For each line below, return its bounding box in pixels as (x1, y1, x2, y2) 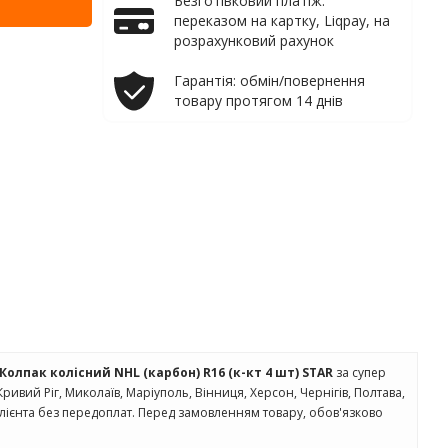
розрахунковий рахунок (174, 31, 334, 50)
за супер (336, 364, 386, 381)
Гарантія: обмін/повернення (174, 71, 365, 90)
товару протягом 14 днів (174, 91, 343, 110)
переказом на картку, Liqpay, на (174, 11, 390, 30)
